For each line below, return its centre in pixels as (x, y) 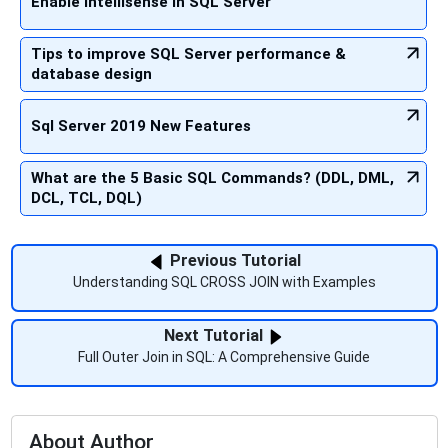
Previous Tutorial (233, 260)
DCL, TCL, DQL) (86, 197)
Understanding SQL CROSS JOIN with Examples (224, 282)
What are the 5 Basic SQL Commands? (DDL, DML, (212, 177)
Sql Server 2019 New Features (141, 125)
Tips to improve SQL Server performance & (188, 53)
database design (91, 73)
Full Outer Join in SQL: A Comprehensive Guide (224, 357)
